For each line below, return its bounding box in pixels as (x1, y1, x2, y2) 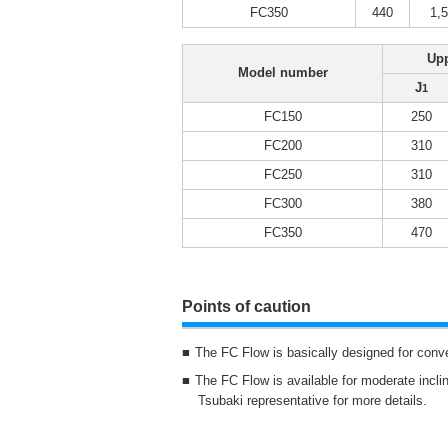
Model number (237, 64, 328, 80)
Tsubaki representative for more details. (198, 392, 427, 408)
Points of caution (182, 297, 311, 315)
